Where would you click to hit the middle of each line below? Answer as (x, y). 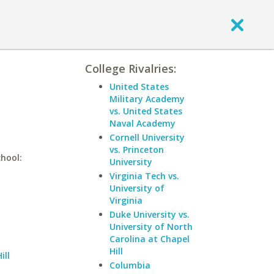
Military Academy (147, 99)
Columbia (130, 265)
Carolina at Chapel (150, 239)
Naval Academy (143, 123)
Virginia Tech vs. (144, 176)
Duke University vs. (150, 214)
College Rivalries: (131, 68)
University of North (151, 227)
